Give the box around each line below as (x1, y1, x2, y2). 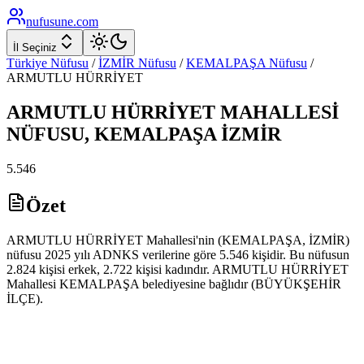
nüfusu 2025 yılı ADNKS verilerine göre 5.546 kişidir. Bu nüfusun (6, 247, 349, 262)
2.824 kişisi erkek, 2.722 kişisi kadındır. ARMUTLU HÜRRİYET (6, 262, 349, 276)
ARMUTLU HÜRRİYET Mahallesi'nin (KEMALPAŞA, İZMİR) (6, 232, 349, 247)
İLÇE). (6, 291, 43, 305)
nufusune (26, 15, 73, 28)
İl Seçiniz (13, 41, 57, 54)
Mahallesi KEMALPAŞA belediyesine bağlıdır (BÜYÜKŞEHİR (6, 276, 341, 291)
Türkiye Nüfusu (6, 56, 89, 70)
